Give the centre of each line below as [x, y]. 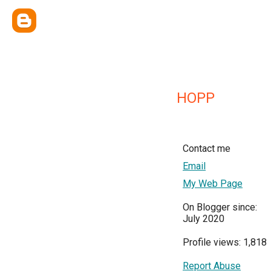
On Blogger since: [220, 207]
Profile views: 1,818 [225, 242]
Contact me [207, 149]
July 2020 [204, 219]
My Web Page [213, 184]
